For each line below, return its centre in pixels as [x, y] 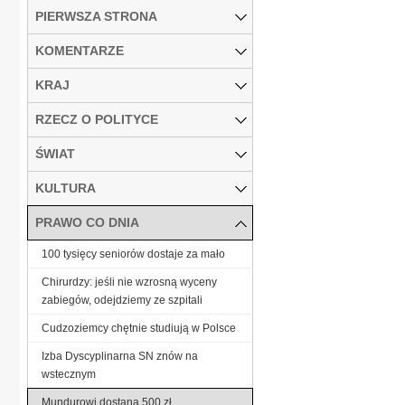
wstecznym [69, 374]
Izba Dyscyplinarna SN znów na [120, 356]
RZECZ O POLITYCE [97, 119]
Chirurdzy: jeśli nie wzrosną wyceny [129, 282]
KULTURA [66, 188]
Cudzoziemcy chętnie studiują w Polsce [139, 328]
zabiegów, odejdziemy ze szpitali [122, 300]
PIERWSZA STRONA [96, 16]
